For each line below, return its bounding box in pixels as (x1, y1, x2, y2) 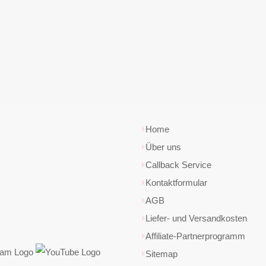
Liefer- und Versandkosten (145, 213, 247, 223)
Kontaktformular (145, 178, 207, 188)
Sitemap (145, 249, 178, 259)
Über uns (145, 142, 181, 152)
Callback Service (145, 160, 211, 170)
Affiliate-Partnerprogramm (145, 231, 245, 241)
